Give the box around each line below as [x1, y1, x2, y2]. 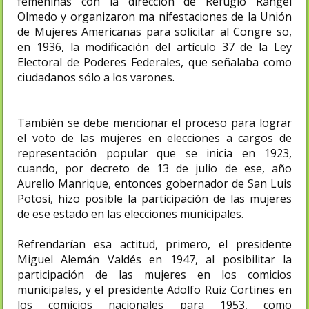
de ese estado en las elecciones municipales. [17, 206, 246, 221]
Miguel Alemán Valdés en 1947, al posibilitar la [17, 251, 292, 267]
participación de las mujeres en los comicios [17, 266, 292, 282]
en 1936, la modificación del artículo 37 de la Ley [17, 39, 292, 54]
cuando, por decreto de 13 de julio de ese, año [17, 160, 292, 176]
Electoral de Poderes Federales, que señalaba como [17, 54, 292, 70]
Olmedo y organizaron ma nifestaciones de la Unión [17, 8, 292, 24]
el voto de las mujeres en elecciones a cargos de [17, 130, 292, 146]
